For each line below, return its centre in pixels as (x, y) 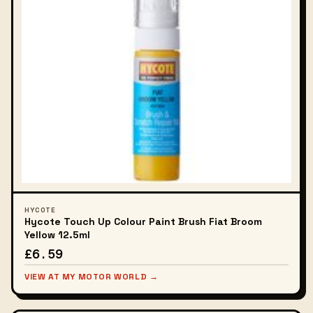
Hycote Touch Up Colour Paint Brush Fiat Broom (143, 221)
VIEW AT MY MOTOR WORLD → (92, 277)
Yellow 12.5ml (57, 235)
